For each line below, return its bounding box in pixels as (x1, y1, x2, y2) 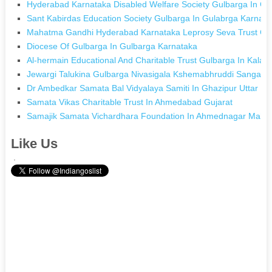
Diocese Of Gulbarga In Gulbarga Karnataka (27, 41, 198, 51)
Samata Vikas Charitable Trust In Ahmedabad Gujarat (27, 97, 233, 107)
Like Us (10, 135, 58, 151)
